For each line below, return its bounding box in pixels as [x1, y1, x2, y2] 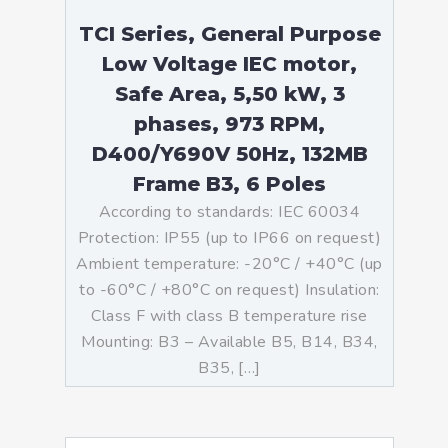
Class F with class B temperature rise [91, 305, 368, 327]
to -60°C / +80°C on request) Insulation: [79, 279, 380, 301]
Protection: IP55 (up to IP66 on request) [77, 227, 382, 249]
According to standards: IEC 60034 [98, 201, 361, 223]
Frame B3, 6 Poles [133, 172, 326, 196]
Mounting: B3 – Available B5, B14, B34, [81, 331, 378, 353]
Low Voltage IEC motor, [102, 52, 357, 76]
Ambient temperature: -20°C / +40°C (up [76, 253, 383, 275]
